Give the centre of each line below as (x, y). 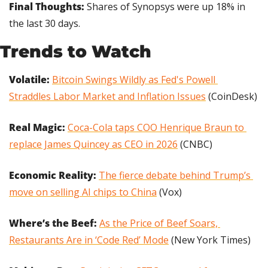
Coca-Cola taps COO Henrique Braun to (156, 127)
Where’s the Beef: (53, 223)
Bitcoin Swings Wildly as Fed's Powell (134, 79)
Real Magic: (38, 127)
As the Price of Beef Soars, (159, 223)
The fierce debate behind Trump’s (175, 175)
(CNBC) (195, 144)
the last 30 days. (45, 23)
